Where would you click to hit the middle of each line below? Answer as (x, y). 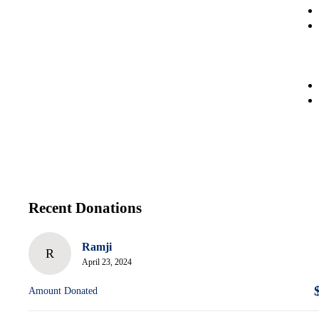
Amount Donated (63, 291)
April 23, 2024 (107, 262)
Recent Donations (85, 208)
